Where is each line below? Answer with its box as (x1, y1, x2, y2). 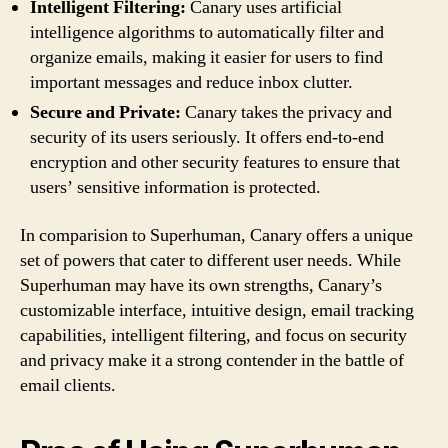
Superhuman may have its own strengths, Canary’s (20, 273, 382, 297)
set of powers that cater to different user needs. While (20, 248, 401, 272)
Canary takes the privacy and (181, 101, 392, 124)
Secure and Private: (30, 101, 181, 124)
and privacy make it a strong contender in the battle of (20, 348, 404, 372)
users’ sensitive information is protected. (30, 176, 321, 199)
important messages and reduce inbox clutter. (30, 71, 353, 94)
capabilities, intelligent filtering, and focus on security (20, 323, 407, 347)
